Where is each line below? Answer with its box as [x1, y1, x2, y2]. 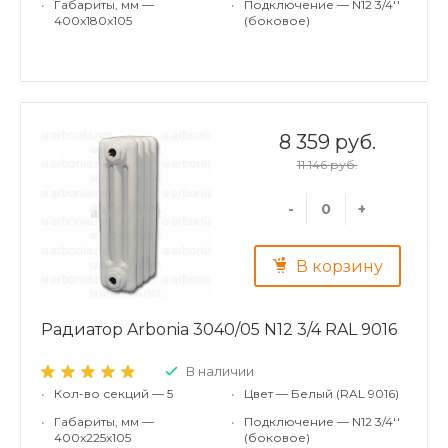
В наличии [186, 362, 254, 379]
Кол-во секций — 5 [54, 385, 173, 401]
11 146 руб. [296, 156, 358, 172]
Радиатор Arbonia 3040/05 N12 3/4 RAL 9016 [41, 319, 397, 339]
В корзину [295, 257, 383, 277]
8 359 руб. [278, 129, 376, 154]
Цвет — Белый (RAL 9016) [244, 385, 399, 401]
